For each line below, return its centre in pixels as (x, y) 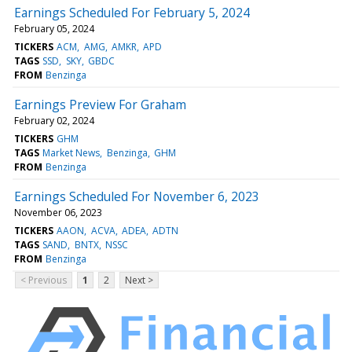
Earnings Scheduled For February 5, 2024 (132, 12)
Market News (71, 152)
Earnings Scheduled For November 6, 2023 (137, 196)
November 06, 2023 (58, 212)
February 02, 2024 (54, 120)
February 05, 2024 (54, 28)
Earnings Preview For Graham (100, 104)
